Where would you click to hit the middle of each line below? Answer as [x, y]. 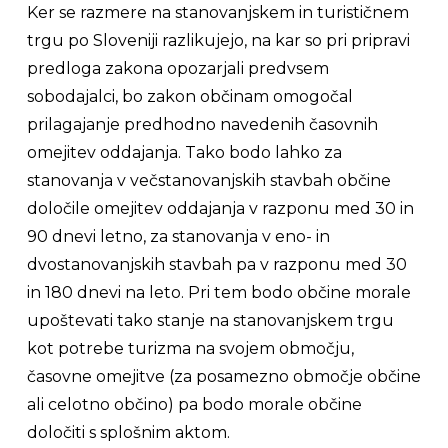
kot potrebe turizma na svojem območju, [190, 348]
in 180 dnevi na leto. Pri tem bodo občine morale [218, 292]
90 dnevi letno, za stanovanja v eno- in [178, 236]
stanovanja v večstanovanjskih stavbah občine [208, 180]
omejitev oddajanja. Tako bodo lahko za [184, 152]
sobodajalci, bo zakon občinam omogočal [189, 96]
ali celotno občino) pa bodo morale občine [194, 404]
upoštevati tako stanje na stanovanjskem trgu [210, 320]
